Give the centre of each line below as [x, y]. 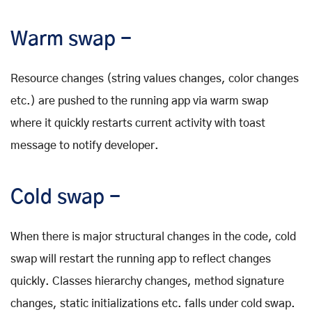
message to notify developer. [85, 146]
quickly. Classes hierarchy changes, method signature [147, 282]
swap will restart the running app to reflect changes [141, 259]
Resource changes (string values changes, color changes [155, 79]
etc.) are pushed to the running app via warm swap [139, 101]
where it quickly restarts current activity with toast [138, 124]
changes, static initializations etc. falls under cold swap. [153, 304]
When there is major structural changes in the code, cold [153, 237]
